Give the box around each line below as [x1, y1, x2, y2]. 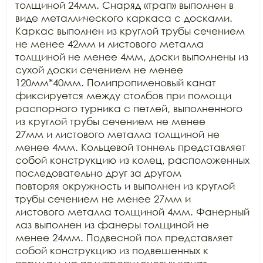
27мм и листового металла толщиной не [15, 128, 220, 140]
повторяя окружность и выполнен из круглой [15, 180, 235, 192]
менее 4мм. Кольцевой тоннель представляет [15, 141, 246, 153]
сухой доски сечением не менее [15, 63, 183, 76]
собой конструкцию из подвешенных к [15, 244, 208, 257]
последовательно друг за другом [15, 167, 181, 179]
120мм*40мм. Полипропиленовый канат [15, 76, 216, 89]
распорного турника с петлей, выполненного [15, 102, 242, 114]
